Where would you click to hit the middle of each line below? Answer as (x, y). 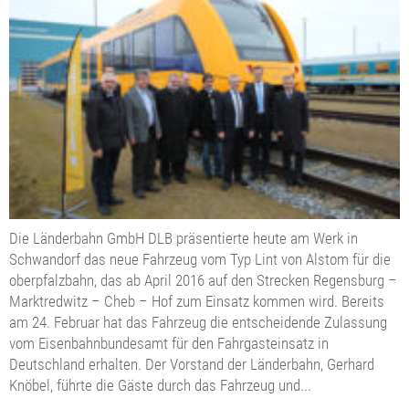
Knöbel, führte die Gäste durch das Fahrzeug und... (160, 386)
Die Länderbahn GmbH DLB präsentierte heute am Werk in (184, 239)
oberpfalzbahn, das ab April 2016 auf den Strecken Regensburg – (203, 281)
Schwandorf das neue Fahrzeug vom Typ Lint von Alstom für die (200, 260)
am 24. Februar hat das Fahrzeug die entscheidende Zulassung (198, 323)
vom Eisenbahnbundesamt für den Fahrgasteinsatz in (169, 344)
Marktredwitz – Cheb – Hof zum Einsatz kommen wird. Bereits (197, 302)
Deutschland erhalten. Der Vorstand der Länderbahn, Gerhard (192, 365)
